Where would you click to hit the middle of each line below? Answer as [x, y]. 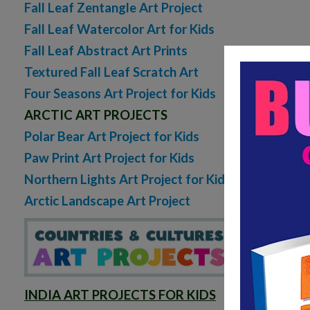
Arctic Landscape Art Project [107, 201]
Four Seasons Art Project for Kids [120, 94]
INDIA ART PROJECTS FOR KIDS [120, 295]
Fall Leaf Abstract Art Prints [106, 51]
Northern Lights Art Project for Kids [128, 180]
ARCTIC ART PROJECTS [96, 115]
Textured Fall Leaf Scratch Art [111, 72]
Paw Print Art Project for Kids [109, 158]
